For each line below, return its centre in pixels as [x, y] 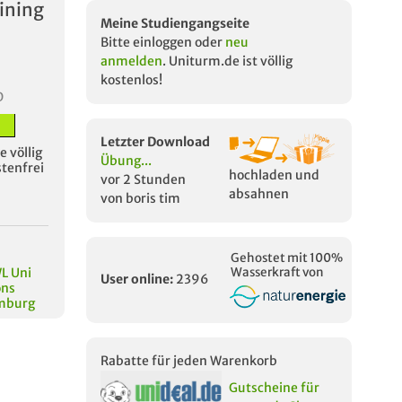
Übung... [126, 161]
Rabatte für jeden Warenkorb [189, 360]
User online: [137, 280]
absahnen [258, 193]
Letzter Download [155, 142]
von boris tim [140, 198]
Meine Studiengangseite [175, 23]
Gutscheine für [274, 387]
